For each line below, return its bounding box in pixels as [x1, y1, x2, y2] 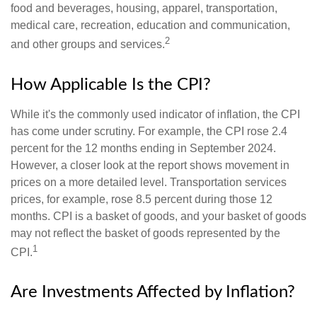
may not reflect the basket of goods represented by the [11, 226, 280, 239]
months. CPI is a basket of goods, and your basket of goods [11, 209, 306, 222]
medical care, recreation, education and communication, [11, 19, 290, 32]
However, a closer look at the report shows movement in [11, 158, 289, 171]
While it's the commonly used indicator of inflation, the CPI [11, 108, 300, 120]
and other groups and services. [11, 38, 165, 51]
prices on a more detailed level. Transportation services [11, 175, 287, 188]
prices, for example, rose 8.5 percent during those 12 [11, 192, 272, 205]
